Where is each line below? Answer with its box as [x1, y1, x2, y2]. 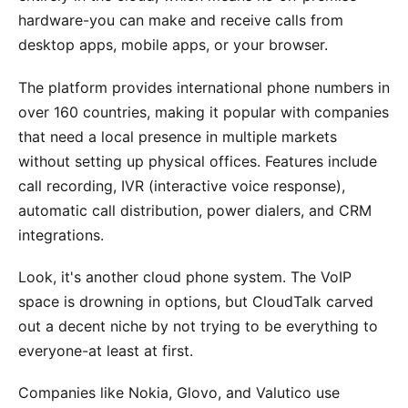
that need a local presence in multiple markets [18, 127, 337, 146]
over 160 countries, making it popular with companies [18, 102, 389, 121]
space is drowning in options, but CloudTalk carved [18, 291, 373, 311]
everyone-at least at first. [18, 341, 193, 360]
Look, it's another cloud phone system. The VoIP [18, 267, 352, 286]
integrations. [18, 225, 104, 244]
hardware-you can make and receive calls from [18, 11, 343, 30]
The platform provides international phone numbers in [18, 77, 390, 97]
